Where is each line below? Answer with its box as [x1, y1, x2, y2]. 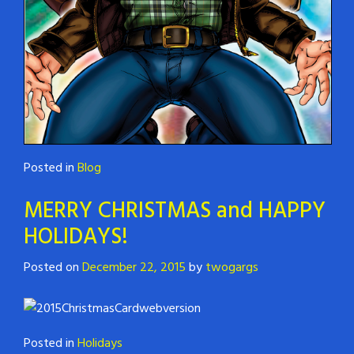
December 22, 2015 [82, 258, 186, 279]
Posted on [24, 258, 82, 279]
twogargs [205, 258, 258, 279]
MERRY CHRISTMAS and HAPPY [24, 194, 326, 230]
